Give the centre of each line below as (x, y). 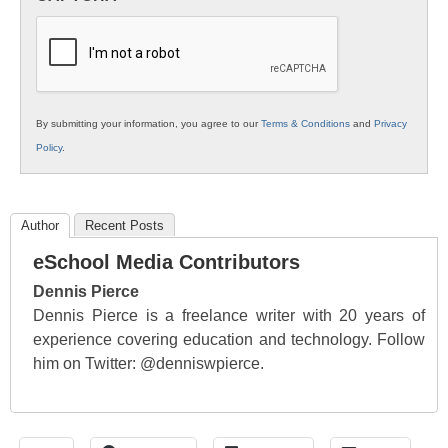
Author (40, 226)
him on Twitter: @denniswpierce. (148, 364)
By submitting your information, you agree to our (148, 124)
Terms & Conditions (305, 124)
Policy (49, 148)
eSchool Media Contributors (166, 262)
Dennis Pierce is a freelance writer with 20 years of (229, 316)
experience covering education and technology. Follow (229, 340)
